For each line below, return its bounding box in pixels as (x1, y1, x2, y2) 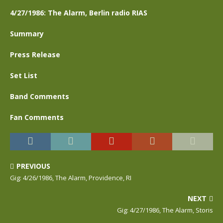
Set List (10, 71, 37, 80)
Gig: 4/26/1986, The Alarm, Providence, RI (10, 173, 131, 182)
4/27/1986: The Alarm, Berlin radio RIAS (10, 8, 147, 17)
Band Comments (10, 92, 69, 101)
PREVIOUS (16, 161, 50, 171)
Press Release (10, 50, 60, 59)
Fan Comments (10, 112, 64, 122)
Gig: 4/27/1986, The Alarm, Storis (117, 206, 213, 215)
